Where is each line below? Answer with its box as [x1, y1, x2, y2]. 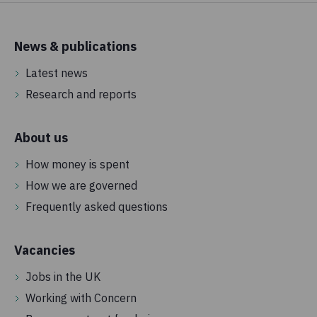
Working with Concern [25, 290, 137, 305]
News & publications [14, 38, 137, 54]
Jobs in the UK [25, 269, 100, 284]
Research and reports [25, 86, 137, 101]
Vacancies [14, 241, 75, 258]
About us [14, 129, 68, 146]
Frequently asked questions [25, 199, 168, 214]
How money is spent [25, 156, 129, 171]
